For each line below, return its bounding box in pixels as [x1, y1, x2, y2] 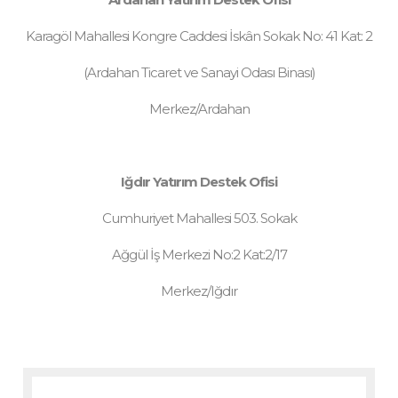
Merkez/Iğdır [161, 283, 237, 299]
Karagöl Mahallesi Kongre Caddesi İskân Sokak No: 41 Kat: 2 [26, 28, 372, 44]
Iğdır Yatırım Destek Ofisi [121, 173, 277, 190]
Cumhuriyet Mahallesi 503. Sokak [101, 210, 297, 227]
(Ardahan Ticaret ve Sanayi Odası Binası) [83, 64, 315, 81]
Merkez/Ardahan [148, 100, 250, 117]
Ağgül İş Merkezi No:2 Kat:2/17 [111, 246, 287, 263]
